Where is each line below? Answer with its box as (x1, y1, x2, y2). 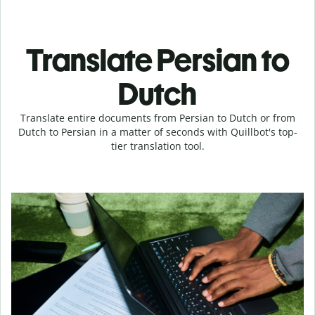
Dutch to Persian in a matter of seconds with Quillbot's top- (18, 125, 297, 139)
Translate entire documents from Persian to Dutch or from (20, 111, 295, 124)
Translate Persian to (25, 41, 290, 79)
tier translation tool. (110, 139, 205, 153)
